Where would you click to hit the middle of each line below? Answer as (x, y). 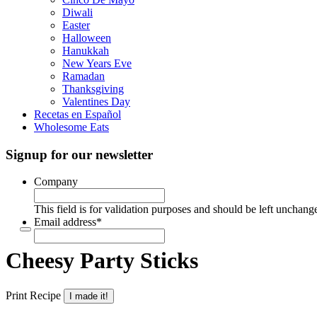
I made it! (89, 296)
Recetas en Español (77, 114)
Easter (76, 25)
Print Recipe (33, 296)
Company (56, 182)
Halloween (87, 38)
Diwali (77, 12)
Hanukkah (86, 50)
